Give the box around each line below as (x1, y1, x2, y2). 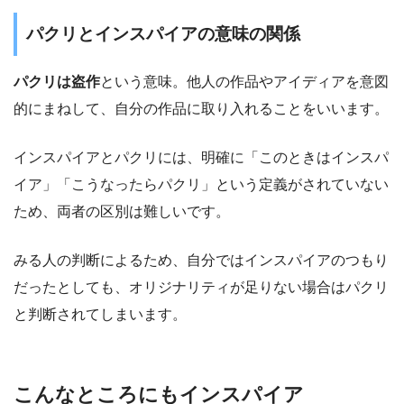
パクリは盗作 (14, 73, 100, 89)
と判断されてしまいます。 (14, 306, 187, 322)
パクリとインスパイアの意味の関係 (26, 24, 300, 44)
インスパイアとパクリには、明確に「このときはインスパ (14, 149, 389, 165)
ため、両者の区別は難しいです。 (14, 203, 230, 219)
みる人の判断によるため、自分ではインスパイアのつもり (14, 252, 389, 268)
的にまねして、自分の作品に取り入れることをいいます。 (14, 100, 389, 116)
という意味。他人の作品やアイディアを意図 (100, 73, 389, 89)
